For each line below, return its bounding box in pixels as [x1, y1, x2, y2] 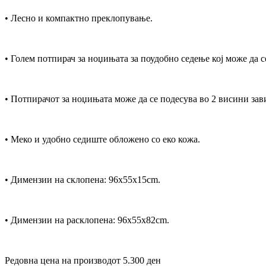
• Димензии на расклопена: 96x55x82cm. [5, 214, 169, 225]
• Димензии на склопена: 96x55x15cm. [5, 174, 160, 185]
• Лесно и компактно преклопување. [5, 12, 153, 23]
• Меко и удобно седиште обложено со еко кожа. [5, 134, 200, 144]
